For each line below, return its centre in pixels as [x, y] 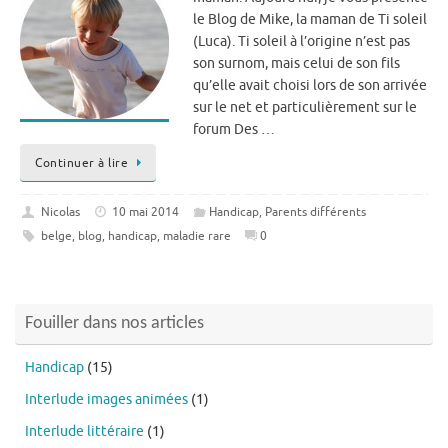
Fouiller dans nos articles [114, 323]
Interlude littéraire [84, 431]
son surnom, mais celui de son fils [296, 63]
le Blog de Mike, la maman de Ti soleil [310, 19]
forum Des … [234, 129]
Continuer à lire [81, 163]
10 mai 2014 [146, 212]
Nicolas [60, 212]
